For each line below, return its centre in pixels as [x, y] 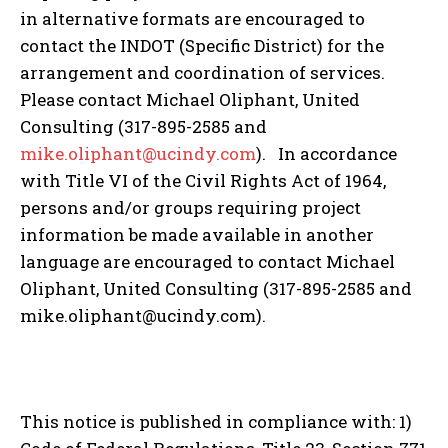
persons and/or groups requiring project [190, 207]
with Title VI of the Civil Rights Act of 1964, [203, 180]
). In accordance [326, 153]
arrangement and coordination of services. [204, 72]
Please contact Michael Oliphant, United [190, 99]
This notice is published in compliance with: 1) [216, 421]
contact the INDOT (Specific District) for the [202, 45]
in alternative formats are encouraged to [192, 18]
